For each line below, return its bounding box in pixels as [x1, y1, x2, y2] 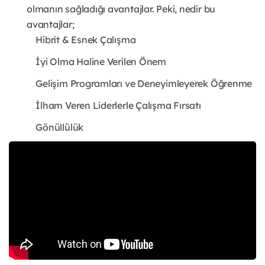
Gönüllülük [9, 121, 84, 134]
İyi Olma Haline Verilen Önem [9, 56, 166, 68]
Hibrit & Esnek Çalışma [9, 34, 136, 46]
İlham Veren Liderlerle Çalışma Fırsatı [9, 99, 201, 112]
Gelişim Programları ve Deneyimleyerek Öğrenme [9, 77, 253, 90]
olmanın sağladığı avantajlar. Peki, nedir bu [27, 3, 216, 15]
